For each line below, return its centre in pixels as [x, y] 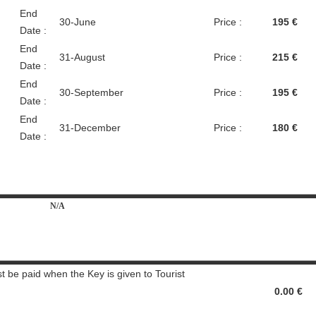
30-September [91, 92]
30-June [78, 22]
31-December [90, 128]
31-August [82, 57]
